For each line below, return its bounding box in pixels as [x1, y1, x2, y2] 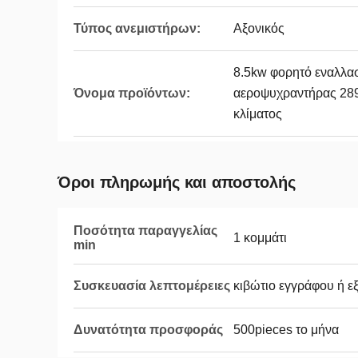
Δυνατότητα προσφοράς [74, 323, 223, 336]
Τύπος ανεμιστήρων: [74, 22, 201, 35]
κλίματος [233, 107, 282, 121]
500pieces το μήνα [233, 323, 339, 336]
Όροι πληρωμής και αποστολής [58, 173, 296, 191]
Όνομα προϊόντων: [74, 86, 190, 100]
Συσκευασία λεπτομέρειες [74, 279, 230, 292]
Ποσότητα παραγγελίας [74, 224, 217, 237]
